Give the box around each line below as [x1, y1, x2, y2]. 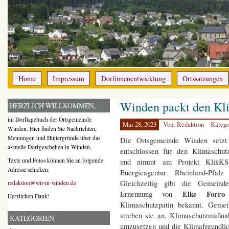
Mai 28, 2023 [123, 120, 156, 129]
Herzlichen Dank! [8, 192, 50, 200]
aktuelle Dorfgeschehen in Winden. [8, 143, 91, 151]
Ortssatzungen [182, 74, 223, 83]
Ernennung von [120, 189, 173, 199]
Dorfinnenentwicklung [101, 74, 166, 83]
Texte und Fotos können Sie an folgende [8, 156, 103, 165]
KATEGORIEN [10, 213, 54, 223]
